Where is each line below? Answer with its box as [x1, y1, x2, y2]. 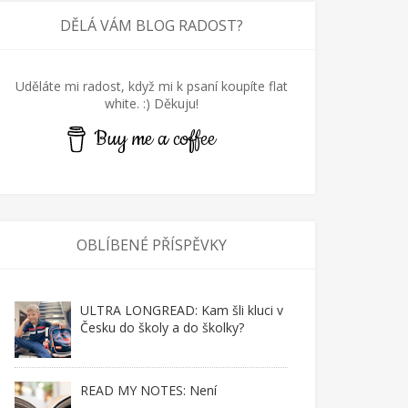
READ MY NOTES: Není [80, 382, 217, 399]
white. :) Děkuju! [104, 95, 199, 112]
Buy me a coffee [94, 125, 217, 153]
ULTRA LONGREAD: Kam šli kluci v [80, 301, 283, 319]
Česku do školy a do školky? [80, 319, 244, 336]
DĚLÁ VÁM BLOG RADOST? [59, 15, 243, 36]
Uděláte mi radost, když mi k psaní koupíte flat [15, 77, 288, 95]
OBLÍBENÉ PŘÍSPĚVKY [76, 235, 227, 255]
